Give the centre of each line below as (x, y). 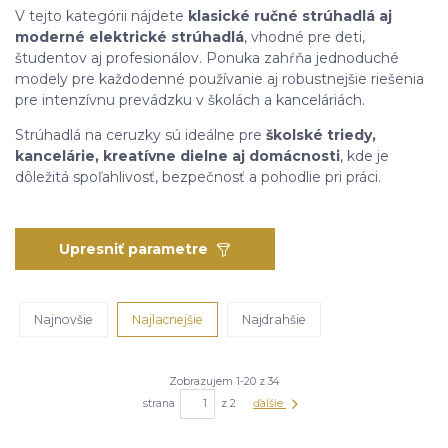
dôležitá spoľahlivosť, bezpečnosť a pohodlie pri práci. (198, 176)
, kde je (364, 155)
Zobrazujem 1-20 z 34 (223, 381)
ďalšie (270, 403)
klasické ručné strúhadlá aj (290, 15)
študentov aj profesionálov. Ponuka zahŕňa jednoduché (207, 57)
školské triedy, (321, 134)
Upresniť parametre (134, 249)
